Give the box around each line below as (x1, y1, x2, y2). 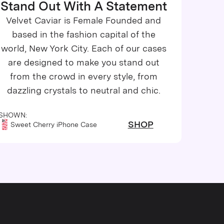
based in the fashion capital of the (11, 29, 155, 40)
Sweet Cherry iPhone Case (10, 120, 97, 128)
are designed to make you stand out (7, 57, 159, 68)
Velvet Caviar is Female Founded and (6, 15, 161, 26)
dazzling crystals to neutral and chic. (6, 85, 160, 96)
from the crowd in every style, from (9, 71, 157, 82)
